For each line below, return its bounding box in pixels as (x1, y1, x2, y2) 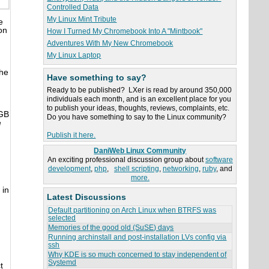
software (205, 156, 233, 165)
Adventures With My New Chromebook (47, 39, 174, 48)
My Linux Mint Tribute (47, 15, 117, 24)
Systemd (48, 258, 77, 267)
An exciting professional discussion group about (47, 156, 205, 165)
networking (162, 165, 199, 174)
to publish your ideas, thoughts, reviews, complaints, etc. (47, 104, 232, 113)
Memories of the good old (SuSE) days (48, 223, 174, 232)
